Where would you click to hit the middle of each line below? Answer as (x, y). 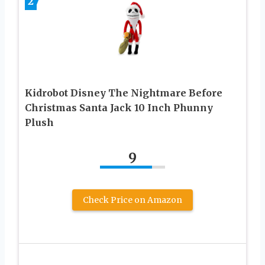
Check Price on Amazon (132, 200)
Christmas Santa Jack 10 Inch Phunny (119, 108)
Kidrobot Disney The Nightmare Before (124, 93)
